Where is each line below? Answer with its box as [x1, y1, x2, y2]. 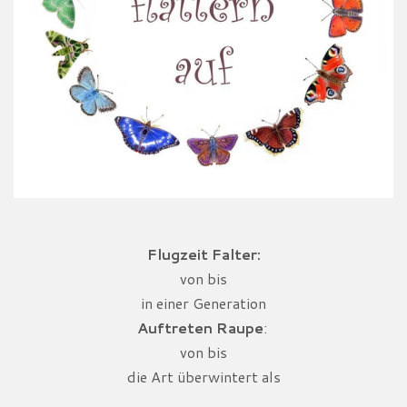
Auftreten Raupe [136, 316, 263, 338]
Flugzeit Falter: [146, 243, 261, 264]
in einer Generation [141, 292, 266, 313]
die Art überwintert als [126, 365, 281, 387]
